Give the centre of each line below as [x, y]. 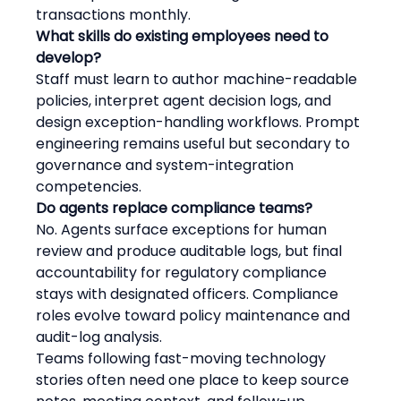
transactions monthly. [114, 14]
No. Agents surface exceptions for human [183, 229]
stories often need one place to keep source [195, 380]
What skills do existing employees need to [184, 36]
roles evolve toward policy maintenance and [195, 315]
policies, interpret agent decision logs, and [186, 100]
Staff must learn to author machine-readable [199, 79]
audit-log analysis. [99, 337]
